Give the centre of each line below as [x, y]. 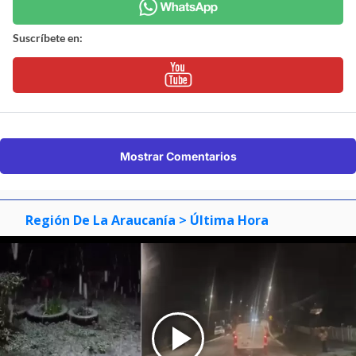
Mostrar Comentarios [178, 156]
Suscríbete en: [48, 37]
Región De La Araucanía [101, 220]
